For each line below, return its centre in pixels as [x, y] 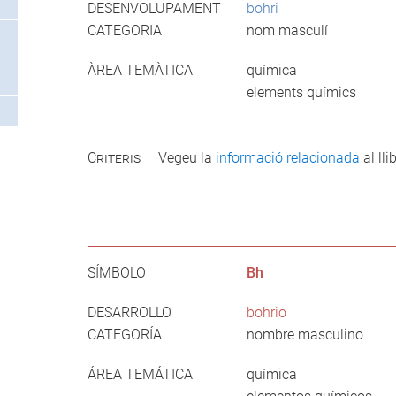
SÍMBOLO [116, 272]
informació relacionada [287, 157]
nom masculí [287, 31]
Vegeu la [187, 157]
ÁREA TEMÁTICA [140, 374]
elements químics [301, 93]
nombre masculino [305, 334]
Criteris [114, 157]
